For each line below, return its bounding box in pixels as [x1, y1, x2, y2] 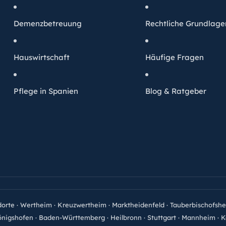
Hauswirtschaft [14, 52, 70, 63]
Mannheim [182, 213, 215, 222]
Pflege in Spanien [14, 86, 79, 96]
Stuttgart [147, 213, 176, 222]
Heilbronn [110, 213, 142, 222]
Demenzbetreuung [14, 19, 82, 29]
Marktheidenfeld [112, 201, 164, 209]
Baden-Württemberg [39, 213, 105, 222]
